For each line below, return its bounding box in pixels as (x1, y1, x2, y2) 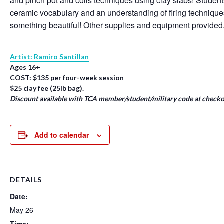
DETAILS (10, 175, 42, 184)
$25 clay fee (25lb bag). (10, 83, 84, 92)
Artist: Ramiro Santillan (10, 52, 89, 61)
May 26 (10, 205, 33, 215)
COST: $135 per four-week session (10, 73, 124, 82)
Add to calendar (34, 130, 89, 140)
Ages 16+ (10, 62, 40, 71)
